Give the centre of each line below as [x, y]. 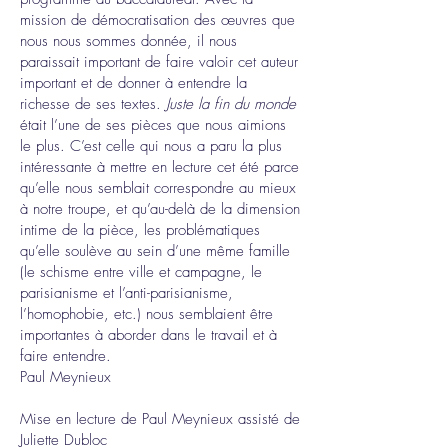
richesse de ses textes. [93, 104]
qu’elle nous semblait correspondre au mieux [158, 188]
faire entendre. [65, 356]
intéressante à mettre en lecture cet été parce [159, 167]
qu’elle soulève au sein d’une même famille [155, 251]
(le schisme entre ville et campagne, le [141, 272]
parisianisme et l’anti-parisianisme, [126, 293]
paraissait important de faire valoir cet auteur [159, 62]
